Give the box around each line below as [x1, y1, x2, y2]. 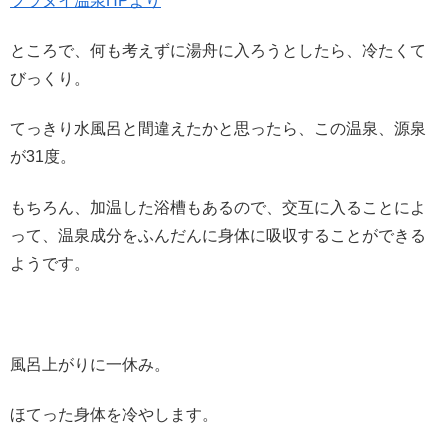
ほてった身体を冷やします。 [10, 405, 218, 423]
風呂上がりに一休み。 [10, 355, 170, 373]
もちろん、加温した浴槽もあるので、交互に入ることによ [10, 198, 426, 216]
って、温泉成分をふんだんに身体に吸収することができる [10, 226, 426, 244]
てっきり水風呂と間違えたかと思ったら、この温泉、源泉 [10, 120, 426, 138]
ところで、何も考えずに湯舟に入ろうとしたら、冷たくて [10, 42, 426, 60]
